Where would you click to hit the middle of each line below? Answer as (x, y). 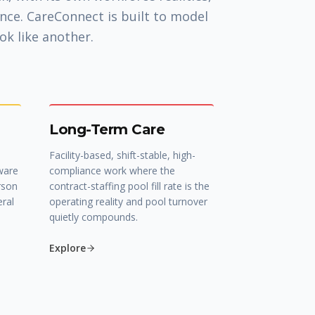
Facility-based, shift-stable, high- (122, 155)
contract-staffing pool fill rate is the (129, 186)
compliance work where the (112, 171)
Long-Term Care (107, 129)
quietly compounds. (94, 217)
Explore (67, 248)
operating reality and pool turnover (128, 201)
